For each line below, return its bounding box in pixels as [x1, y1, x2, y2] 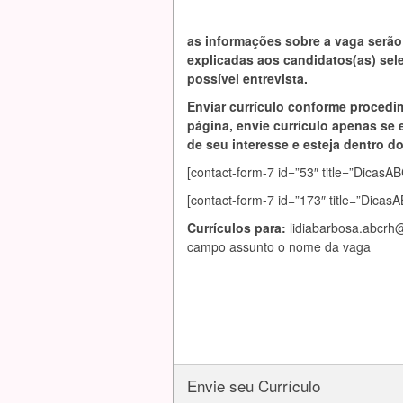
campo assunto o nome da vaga [187, 237, 371, 255]
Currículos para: [187, 219, 290, 237]
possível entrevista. [187, 69, 308, 87]
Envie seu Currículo [187, 374, 320, 397]
